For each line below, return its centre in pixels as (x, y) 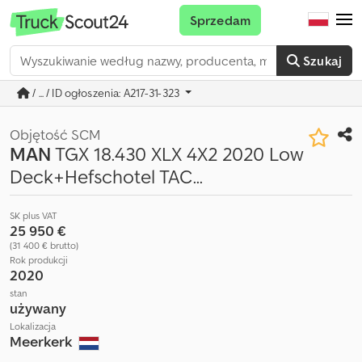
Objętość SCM (55, 135)
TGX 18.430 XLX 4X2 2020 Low (177, 154)
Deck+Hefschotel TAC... (106, 177)
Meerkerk (43, 341)
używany (38, 308)
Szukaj (322, 61)
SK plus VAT (34, 215)
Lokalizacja (33, 326)
